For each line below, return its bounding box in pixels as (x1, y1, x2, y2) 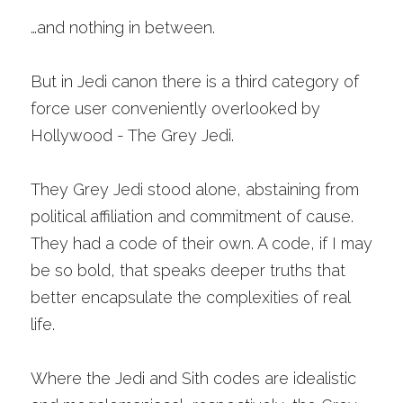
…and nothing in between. (31, 18, 219, 37)
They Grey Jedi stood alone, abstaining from (31, 180, 359, 199)
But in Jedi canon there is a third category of (31, 72, 359, 91)
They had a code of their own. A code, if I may (31, 234, 372, 253)
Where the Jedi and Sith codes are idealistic (31, 369, 356, 388)
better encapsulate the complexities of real (31, 288, 350, 307)
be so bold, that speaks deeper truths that (31, 261, 345, 280)
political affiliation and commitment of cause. (31, 207, 354, 226)
